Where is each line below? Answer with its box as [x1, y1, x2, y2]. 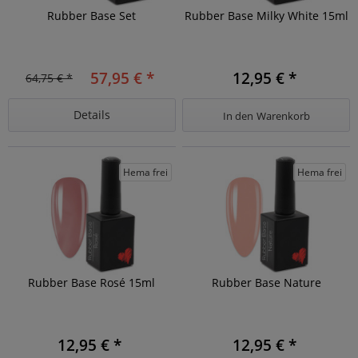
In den [222, 108, 253, 123]
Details [73, 106, 110, 122]
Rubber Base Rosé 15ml [28, 275, 156, 291]
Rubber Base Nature [211, 275, 321, 291]
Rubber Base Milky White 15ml [184, 7, 348, 23]
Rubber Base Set [47, 7, 137, 23]
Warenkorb [256, 108, 310, 123]
